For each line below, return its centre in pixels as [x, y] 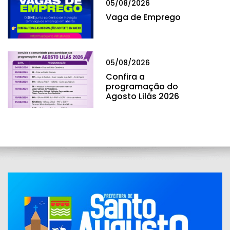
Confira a [126, 77]
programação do [142, 87]
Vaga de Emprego [143, 17]
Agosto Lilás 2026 [143, 97]
